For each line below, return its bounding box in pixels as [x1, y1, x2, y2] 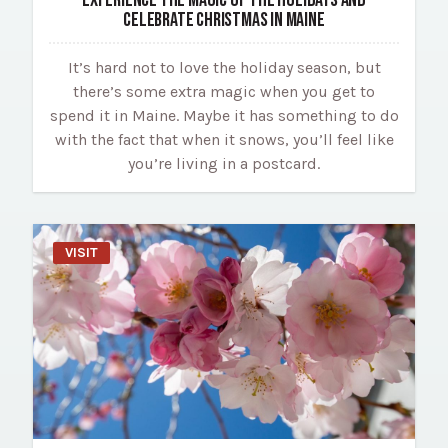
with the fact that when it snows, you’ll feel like [54, 129, 394, 149]
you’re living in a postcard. [128, 153, 320, 173]
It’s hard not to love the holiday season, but [67, 57, 381, 77]
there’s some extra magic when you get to [73, 81, 375, 101]
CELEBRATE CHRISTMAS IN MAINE [123, 7, 325, 32]
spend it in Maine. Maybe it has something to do [49, 105, 399, 125]
